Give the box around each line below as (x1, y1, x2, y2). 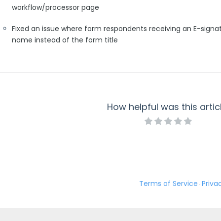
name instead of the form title (12, 35, 118, 45)
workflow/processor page (12, 2, 99, 12)
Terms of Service (139, 179, 198, 188)
